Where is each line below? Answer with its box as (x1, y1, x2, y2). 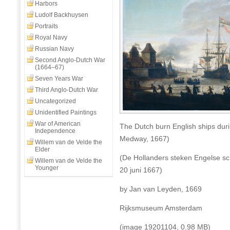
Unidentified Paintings (35, 109, 97, 116)
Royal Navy (35, 34, 67, 41)
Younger (35, 164, 59, 171)
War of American (35, 120, 81, 127)
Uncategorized (35, 98, 76, 105)
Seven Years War (35, 75, 83, 82)
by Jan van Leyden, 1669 (120, 185, 202, 193)
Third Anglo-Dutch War (35, 86, 98, 93)
